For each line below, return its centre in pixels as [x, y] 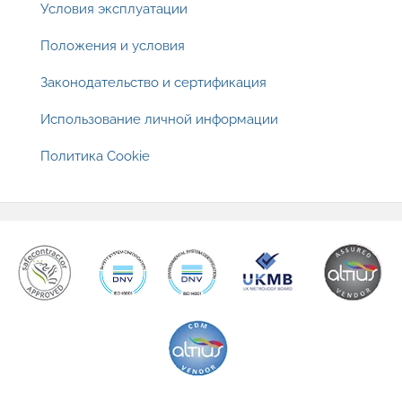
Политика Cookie [95, 156]
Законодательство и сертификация [153, 83]
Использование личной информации [159, 119]
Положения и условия [113, 46]
